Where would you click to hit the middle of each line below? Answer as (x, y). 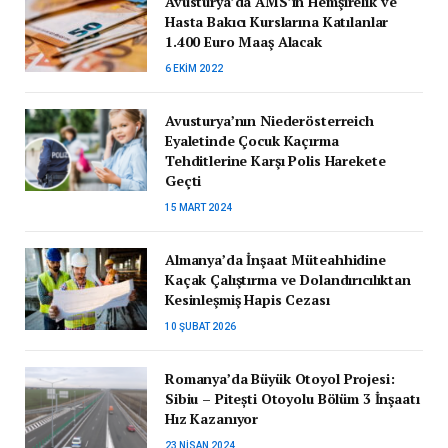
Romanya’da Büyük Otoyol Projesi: (280, 379)
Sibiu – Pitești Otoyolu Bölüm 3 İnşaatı (292, 399)
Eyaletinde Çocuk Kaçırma (252, 141)
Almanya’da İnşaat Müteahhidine (275, 260)
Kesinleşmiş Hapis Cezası (247, 300)
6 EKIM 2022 (194, 69)
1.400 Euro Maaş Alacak (243, 42)
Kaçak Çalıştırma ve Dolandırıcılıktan (288, 280)
